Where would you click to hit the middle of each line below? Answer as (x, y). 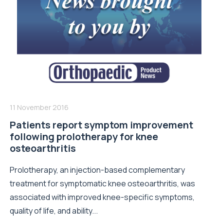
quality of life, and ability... (54, 210)
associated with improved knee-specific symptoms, (102, 197)
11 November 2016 (39, 107)
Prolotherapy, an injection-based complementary (97, 170)
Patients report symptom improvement (101, 125)
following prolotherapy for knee (84, 136)
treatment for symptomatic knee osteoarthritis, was (102, 183)
